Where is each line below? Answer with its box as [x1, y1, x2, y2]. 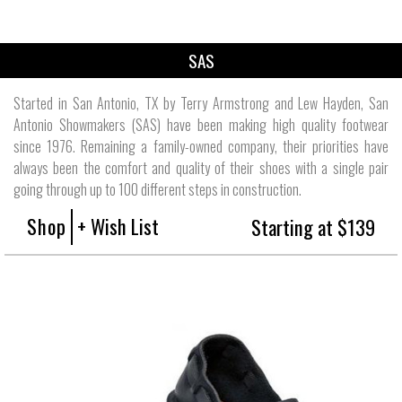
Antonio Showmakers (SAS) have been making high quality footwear [13, 113, 389, 135]
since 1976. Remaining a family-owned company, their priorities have [13, 135, 389, 157]
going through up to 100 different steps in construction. [13, 178, 301, 200]
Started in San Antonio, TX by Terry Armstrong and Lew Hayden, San [13, 92, 389, 114]
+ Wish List [77, 210, 159, 240]
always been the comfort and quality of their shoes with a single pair [13, 156, 389, 179]
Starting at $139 [251, 211, 375, 241]
